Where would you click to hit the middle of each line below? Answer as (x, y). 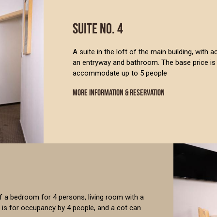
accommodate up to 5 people (120, 73)
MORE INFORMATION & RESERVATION (118, 92)
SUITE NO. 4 (98, 28)
